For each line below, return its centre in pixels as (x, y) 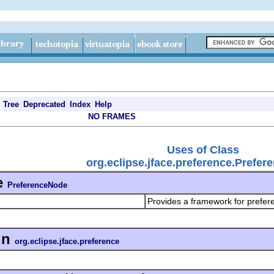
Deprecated (44, 104)
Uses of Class (203, 150)
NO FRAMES (112, 117)
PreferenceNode (37, 185)
